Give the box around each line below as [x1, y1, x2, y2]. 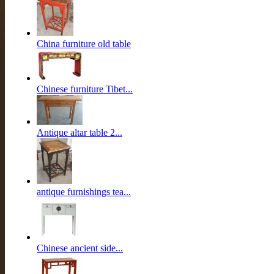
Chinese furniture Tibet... [37, 84, 133, 94]
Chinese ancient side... [37, 243, 123, 253]
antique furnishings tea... [37, 187, 131, 197]
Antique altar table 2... [37, 127, 122, 138]
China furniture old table [37, 39, 131, 49]
